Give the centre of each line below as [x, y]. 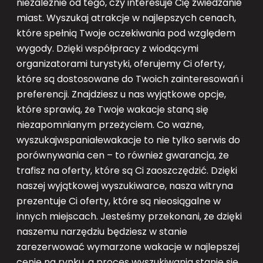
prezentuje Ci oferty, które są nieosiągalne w [119, 201]
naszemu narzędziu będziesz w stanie [102, 231]
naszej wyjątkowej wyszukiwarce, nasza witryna [125, 186]
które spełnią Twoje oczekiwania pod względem [126, 33]
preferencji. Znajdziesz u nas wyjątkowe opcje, [121, 94]
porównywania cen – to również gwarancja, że [123, 155]
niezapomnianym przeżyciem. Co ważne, [110, 124]
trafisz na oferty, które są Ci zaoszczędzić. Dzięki [127, 170]
